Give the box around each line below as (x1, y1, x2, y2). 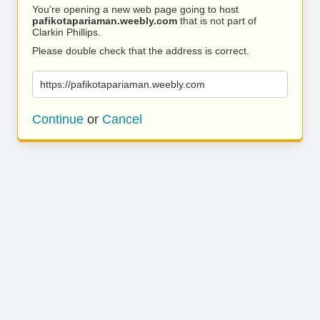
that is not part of (177, 15, 256, 26)
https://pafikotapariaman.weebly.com (40, 79, 205, 90)
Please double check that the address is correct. (32, 45, 249, 56)
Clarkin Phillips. (32, 26, 101, 38)
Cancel (102, 112, 142, 126)
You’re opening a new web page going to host (32, 4, 239, 15)
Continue (32, 112, 84, 126)
